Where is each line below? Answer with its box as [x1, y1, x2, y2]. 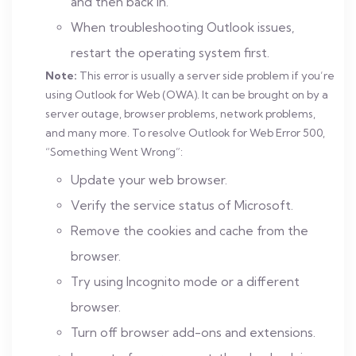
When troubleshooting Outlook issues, [71, 20, 294, 35]
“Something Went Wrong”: [45, 145, 183, 158]
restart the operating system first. [71, 45, 269, 60]
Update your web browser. [71, 172, 227, 188]
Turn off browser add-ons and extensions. [71, 325, 315, 340]
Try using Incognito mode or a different [71, 274, 300, 289]
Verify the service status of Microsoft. [71, 198, 293, 213]
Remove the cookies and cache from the [71, 223, 308, 238]
